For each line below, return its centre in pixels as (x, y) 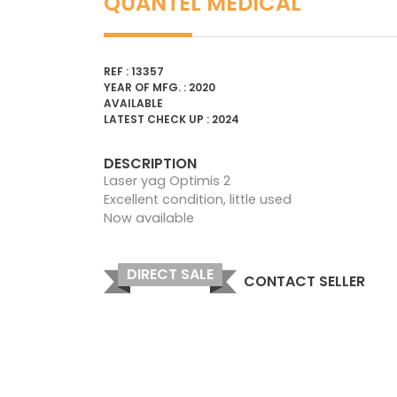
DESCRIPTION (150, 163)
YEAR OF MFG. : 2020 (160, 87)
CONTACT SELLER (304, 281)
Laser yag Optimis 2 (167, 180)
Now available (149, 218)
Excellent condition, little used (198, 199)
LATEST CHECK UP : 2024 (171, 119)
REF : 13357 (134, 71)
